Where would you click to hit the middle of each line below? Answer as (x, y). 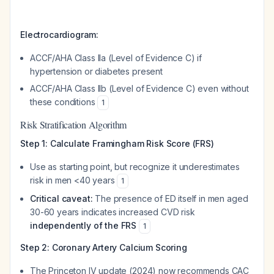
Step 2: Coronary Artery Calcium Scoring (104, 247)
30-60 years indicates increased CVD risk (113, 212)
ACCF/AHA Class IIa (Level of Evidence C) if (116, 58)
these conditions (64, 102)
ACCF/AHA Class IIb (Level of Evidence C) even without (139, 88)
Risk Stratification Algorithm (74, 124)
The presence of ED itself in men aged (170, 198)
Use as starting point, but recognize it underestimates (135, 167)
